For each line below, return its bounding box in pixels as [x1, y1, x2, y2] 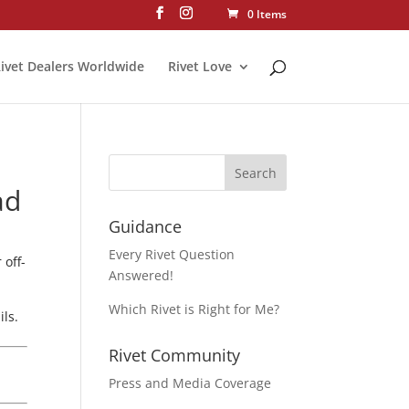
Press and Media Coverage [109, 374, 272, 392]
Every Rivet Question [109, 246, 236, 263]
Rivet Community [109, 344, 241, 366]
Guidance [109, 215, 183, 237]
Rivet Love [167, 57, 232, 75]
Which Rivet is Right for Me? [109, 300, 280, 318]
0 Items [246, 6, 287, 22]
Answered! [109, 267, 174, 284]
